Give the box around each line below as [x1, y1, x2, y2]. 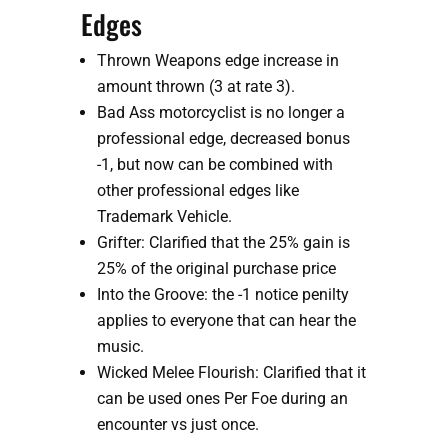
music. [96, 337, 144, 357]
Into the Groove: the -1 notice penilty [96, 285, 349, 305]
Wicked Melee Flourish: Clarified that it [96, 363, 366, 383]
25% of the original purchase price [96, 259, 336, 279]
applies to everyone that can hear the [96, 311, 356, 331]
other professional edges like [96, 181, 299, 201]
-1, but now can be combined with [96, 155, 333, 175]
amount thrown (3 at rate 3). [96, 77, 295, 97]
